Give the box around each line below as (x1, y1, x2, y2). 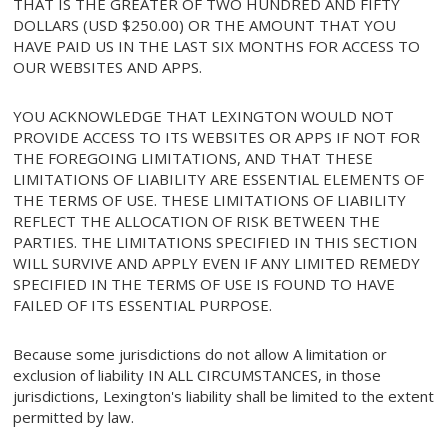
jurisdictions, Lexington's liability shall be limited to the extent (13, 386, 435, 407)
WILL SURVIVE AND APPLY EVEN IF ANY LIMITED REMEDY (13, 253, 421, 274)
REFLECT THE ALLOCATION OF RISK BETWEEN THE (13, 211, 381, 232)
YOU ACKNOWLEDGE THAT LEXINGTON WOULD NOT (13, 106, 395, 127)
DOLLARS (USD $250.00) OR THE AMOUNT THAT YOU (13, 15, 397, 36)
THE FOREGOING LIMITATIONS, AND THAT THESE (13, 148, 374, 169)
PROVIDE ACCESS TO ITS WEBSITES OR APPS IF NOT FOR (13, 127, 421, 148)
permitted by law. (13, 407, 139, 428)
